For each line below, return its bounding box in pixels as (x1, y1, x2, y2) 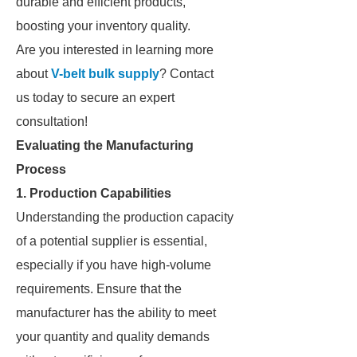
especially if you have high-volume (16, 258, 211, 272)
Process (16, 163, 66, 176)
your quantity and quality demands (16, 330, 210, 343)
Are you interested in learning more (16, 43, 214, 57)
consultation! (16, 115, 88, 128)
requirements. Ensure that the (16, 282, 182, 296)
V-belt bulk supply (51, 67, 159, 80)
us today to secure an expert (16, 91, 175, 104)
